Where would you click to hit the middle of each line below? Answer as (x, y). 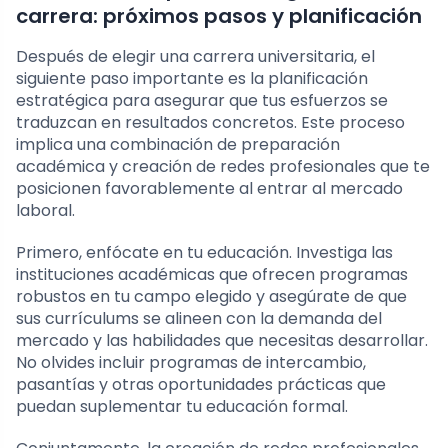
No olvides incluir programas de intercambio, (191, 363)
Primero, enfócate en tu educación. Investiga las (204, 253)
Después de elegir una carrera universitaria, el (195, 57)
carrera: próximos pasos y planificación (219, 16)
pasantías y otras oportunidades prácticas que (201, 385)
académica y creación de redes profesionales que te (223, 167)
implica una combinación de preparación (178, 145)
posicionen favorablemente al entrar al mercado (209, 189)
